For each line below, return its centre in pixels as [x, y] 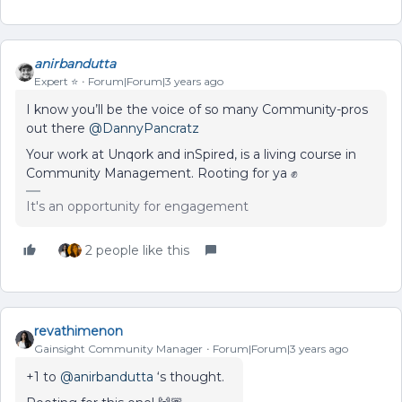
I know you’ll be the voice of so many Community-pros [197, 109]
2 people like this [137, 250]
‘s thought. [189, 376]
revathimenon [79, 331]
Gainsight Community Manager [118, 348]
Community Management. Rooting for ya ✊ [162, 173]
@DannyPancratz [144, 128]
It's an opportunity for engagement [137, 206]
